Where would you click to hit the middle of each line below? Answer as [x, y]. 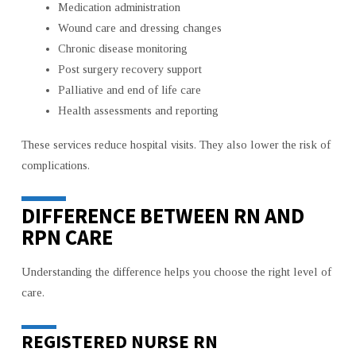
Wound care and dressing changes [139, 28]
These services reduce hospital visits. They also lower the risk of [176, 145]
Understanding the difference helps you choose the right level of [176, 271]
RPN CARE [67, 238]
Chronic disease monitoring [122, 49]
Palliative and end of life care [129, 90]
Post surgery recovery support [130, 70]
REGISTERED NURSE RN [119, 341]
